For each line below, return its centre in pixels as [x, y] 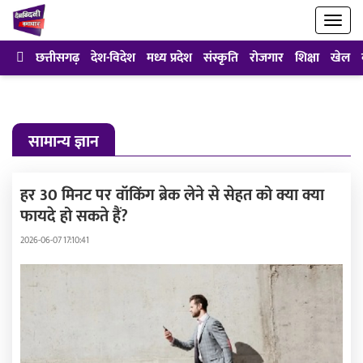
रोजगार [267, 58]
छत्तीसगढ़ [58, 58]
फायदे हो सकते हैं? [74, 216]
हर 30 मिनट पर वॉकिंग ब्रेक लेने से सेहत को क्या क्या [172, 195]
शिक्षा [307, 58]
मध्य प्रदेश [169, 58]
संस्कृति [221, 58]
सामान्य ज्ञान [64, 142]
